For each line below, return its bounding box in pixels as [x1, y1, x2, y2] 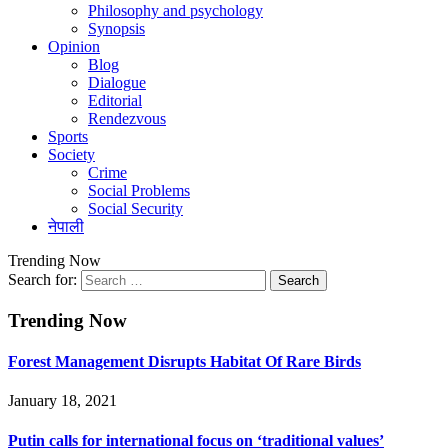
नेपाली [48, 218, 84, 235]
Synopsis [88, 20, 145, 37]
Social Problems [88, 182, 190, 199]
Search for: [8, 271, 77, 288]
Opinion [48, 38, 100, 55]
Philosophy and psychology [88, 2, 263, 19]
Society [48, 146, 95, 163]
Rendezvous [88, 110, 166, 127]
